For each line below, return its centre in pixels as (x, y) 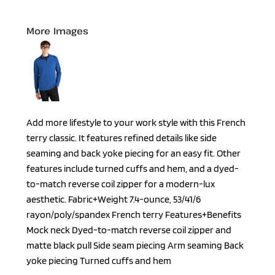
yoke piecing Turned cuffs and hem (99, 261)
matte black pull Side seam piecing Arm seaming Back (135, 245)
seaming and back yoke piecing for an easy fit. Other (134, 153)
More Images (58, 31)
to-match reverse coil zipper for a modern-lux (121, 184)
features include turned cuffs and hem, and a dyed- (133, 168)
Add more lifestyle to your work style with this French (136, 122)
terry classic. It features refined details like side (122, 138)
